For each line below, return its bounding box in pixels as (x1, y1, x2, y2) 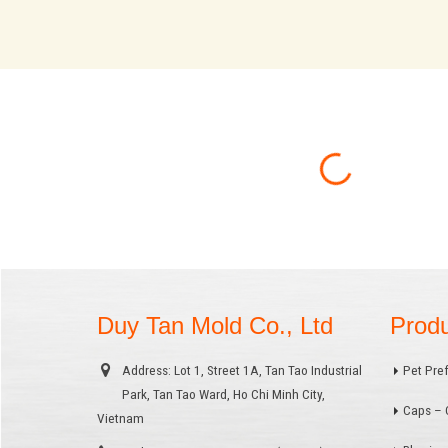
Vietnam (97, 410, 144, 426)
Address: (122, 362, 171, 378)
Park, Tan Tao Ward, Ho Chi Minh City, (122, 386, 325, 402)
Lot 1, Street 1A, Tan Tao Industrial (174, 362, 362, 378)
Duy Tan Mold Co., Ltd (97, 312, 333, 339)
